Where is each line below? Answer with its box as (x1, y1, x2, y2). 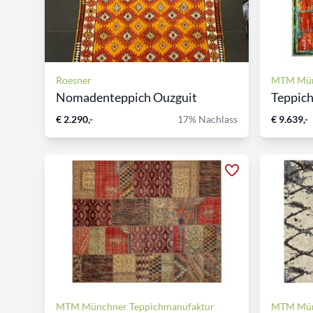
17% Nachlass (177, 113, 238, 125)
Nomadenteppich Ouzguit (56, 89, 197, 105)
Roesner (56, 74, 92, 86)
